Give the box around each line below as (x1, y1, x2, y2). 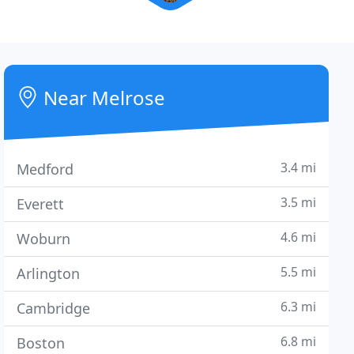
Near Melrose (39, 85, 166, 111)
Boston (17, 333, 66, 352)
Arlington (17, 264, 81, 283)
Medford (17, 160, 74, 179)
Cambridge (17, 299, 91, 318)
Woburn (17, 229, 71, 248)
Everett (17, 194, 65, 213)
